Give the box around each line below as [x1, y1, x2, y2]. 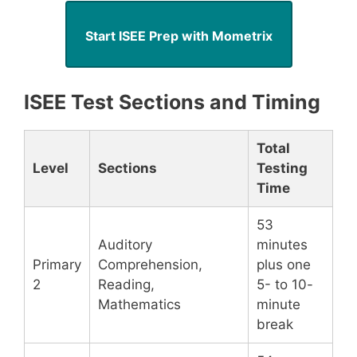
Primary [33, 257, 81, 273]
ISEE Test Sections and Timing [24, 90, 320, 114]
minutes [257, 237, 308, 253]
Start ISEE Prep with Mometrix [84, 28, 273, 44]
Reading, [98, 277, 155, 292]
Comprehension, [98, 257, 202, 273]
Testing [257, 160, 308, 176]
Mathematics [98, 296, 181, 312]
